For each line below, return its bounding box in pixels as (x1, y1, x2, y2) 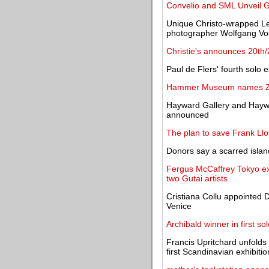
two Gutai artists (166, 174, 228, 183)
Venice (166, 201, 192, 211)
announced (166, 110, 209, 119)
